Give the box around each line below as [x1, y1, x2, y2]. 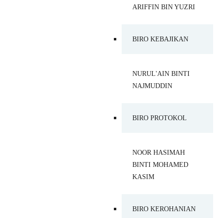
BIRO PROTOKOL [132, 114, 187, 122]
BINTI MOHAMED [132, 161, 188, 168]
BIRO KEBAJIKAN [132, 35, 188, 43]
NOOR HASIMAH [132, 148, 185, 156]
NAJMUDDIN [132, 82, 172, 90]
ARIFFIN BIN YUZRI [132, 3, 195, 11]
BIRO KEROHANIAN [132, 205, 196, 213]
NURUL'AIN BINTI [132, 70, 190, 77]
